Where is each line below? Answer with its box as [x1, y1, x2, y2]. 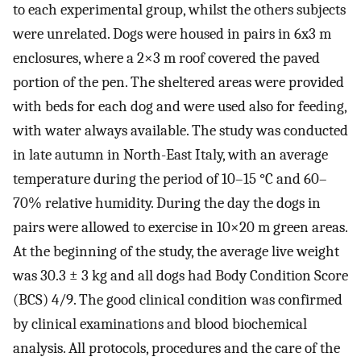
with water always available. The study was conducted [13, 121, 348, 139]
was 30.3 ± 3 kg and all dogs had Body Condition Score [13, 266, 348, 284]
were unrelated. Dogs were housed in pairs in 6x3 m [13, 24, 331, 43]
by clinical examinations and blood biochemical [13, 314, 307, 333]
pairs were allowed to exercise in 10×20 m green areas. [13, 218, 347, 236]
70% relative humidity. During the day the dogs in [13, 193, 321, 212]
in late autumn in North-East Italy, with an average [13, 145, 328, 164]
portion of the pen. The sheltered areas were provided [13, 73, 344, 91]
